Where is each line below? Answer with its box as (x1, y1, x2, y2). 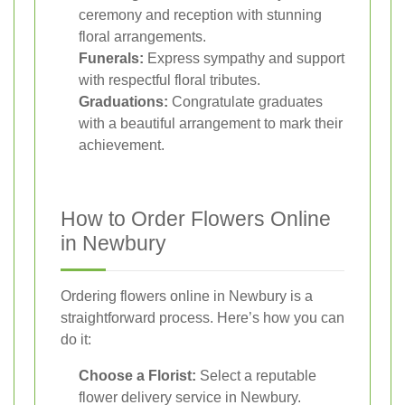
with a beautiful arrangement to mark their (79, 115, 343, 131)
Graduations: (79, 93, 168, 109)
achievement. (79, 137, 165, 153)
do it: (61, 331, 91, 347)
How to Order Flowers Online (61, 206, 331, 231)
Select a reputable (196, 367, 316, 383)
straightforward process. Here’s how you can (61, 309, 344, 325)
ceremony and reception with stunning (79, 6, 322, 23)
